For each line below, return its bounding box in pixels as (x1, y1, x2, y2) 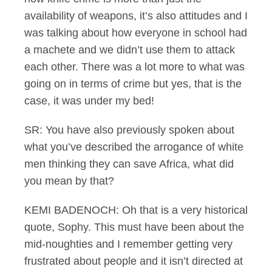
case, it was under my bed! (24, 95, 154, 107)
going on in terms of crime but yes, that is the (24, 78, 242, 90)
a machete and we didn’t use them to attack (24, 44, 235, 56)
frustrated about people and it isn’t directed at (24, 255, 243, 267)
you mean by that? (24, 175, 114, 187)
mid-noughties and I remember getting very (24, 238, 233, 250)
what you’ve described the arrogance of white (24, 141, 243, 153)
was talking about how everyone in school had (24, 27, 247, 39)
